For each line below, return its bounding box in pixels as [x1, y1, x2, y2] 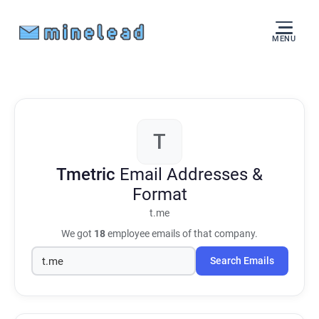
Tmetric [56, 164, 120, 184]
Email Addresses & [120, 164, 263, 184]
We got [61, 228, 94, 239]
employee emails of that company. [105, 228, 258, 239]
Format [132, 184, 187, 204]
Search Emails [209, 255, 274, 267]
